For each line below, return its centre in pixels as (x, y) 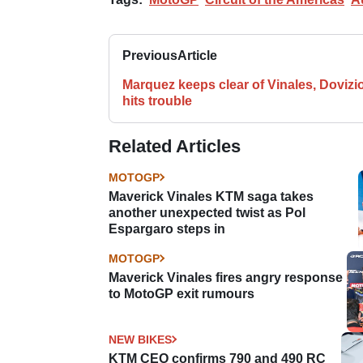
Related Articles (175, 146)
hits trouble (157, 100)
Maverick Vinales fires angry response (226, 277)
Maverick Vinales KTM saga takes (211, 196)
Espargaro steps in (167, 228)
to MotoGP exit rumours (181, 293)
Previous (150, 55)
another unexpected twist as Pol (207, 212)
